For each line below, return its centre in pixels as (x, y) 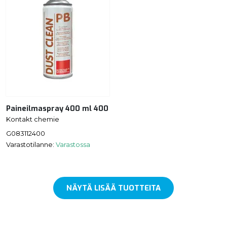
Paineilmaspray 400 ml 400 (57, 108)
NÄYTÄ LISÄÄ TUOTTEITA (113, 188)
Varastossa (73, 145)
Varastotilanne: (31, 145)
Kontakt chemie (33, 119)
